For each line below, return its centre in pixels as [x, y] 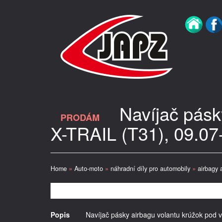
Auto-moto [89, 168]
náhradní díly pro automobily [150, 168]
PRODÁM [80, 117]
